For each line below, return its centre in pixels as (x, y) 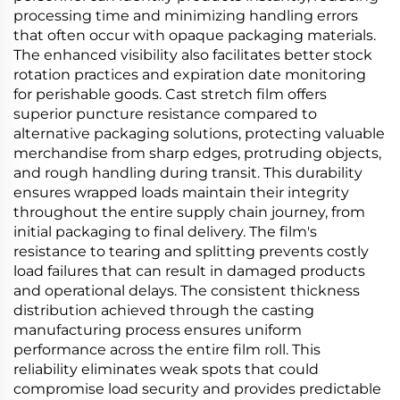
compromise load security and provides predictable (197, 389)
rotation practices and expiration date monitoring (190, 75)
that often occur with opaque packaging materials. (195, 35)
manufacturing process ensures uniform (158, 330)
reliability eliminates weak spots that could (166, 369)
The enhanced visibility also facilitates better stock (193, 55)
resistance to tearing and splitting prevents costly (191, 251)
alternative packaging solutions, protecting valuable (199, 133)
